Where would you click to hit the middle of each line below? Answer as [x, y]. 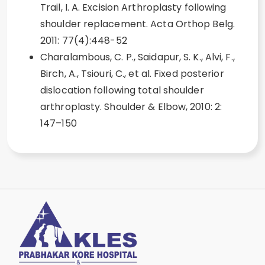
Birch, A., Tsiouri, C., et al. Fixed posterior [132, 74]
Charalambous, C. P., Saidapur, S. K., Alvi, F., [138, 57]
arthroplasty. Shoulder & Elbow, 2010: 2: [131, 107]
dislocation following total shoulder [122, 90]
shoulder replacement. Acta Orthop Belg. [138, 24]
